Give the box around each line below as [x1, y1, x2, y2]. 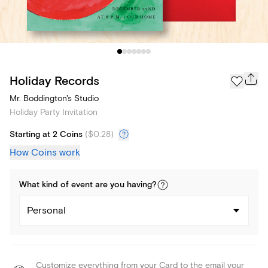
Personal [27, 205, 66, 217]
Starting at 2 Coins [10, 129, 83, 141]
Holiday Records [10, 73, 99, 89]
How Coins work [10, 147, 80, 159]
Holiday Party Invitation [10, 107, 98, 118]
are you [93, 179, 127, 191]
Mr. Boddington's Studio [10, 93, 99, 104]
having [127, 179, 152, 191]
